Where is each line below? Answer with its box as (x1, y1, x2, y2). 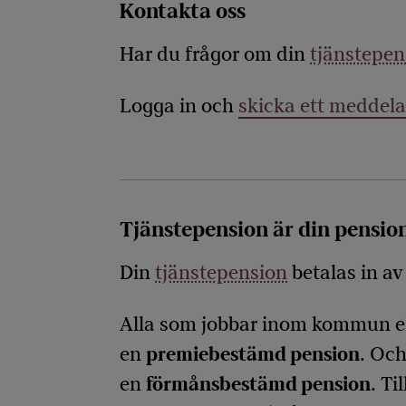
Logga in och (120, 94, 238, 119)
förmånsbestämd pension (146, 372, 371, 397)
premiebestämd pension (146, 343, 360, 367)
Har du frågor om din (120, 43, 310, 67)
